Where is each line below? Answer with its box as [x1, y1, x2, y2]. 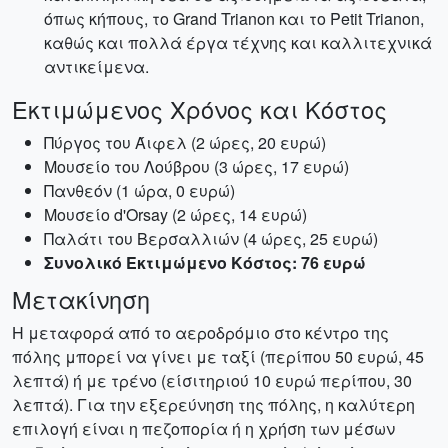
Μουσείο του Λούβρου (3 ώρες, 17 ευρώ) [44, 155, 349, 178]
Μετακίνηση [12, 282, 150, 316]
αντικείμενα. [44, 55, 149, 78]
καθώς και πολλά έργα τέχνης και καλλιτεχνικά [44, 31, 432, 54]
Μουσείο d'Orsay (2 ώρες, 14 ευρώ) [44, 203, 307, 226]
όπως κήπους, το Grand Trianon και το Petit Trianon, [44, 7, 424, 30]
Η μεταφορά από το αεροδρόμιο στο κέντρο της [12, 321, 389, 344]
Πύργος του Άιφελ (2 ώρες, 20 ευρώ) [44, 131, 326, 154]
